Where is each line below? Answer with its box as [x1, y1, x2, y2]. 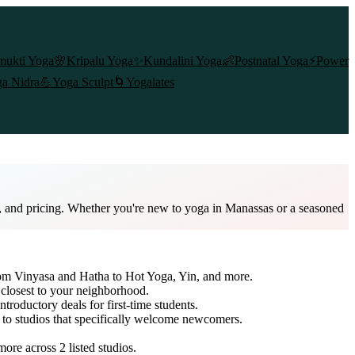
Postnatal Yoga [235, 54, 308, 67]
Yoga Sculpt [52, 75, 113, 89]
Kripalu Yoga [67, 54, 133, 67]
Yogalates [126, 75, 174, 89]
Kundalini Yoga [143, 54, 222, 67]
